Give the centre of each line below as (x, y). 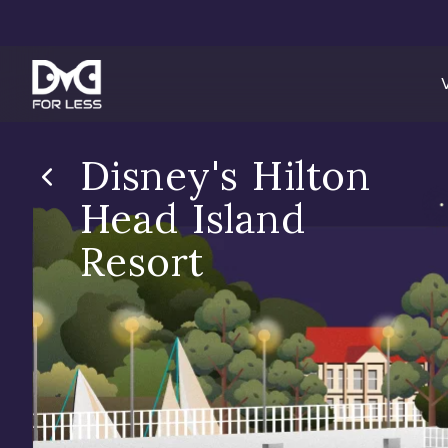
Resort (142, 261)
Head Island (193, 218)
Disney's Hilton (225, 175)
